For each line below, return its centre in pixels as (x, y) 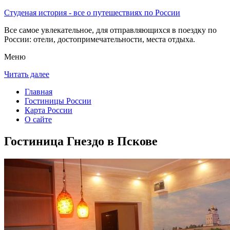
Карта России (49, 110)
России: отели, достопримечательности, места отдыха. (100, 39)
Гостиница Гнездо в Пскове (81, 141)
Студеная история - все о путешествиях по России (92, 13)
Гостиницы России (58, 101)
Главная (39, 92)
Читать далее (27, 74)
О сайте (38, 119)
